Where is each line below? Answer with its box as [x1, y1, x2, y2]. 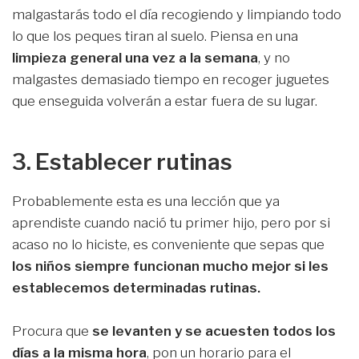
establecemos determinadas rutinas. [12, 280, 260, 296]
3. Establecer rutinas [12, 148, 232, 175]
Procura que [12, 323, 92, 340]
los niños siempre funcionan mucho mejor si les [12, 258, 329, 274]
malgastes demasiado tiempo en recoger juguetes [12, 71, 329, 87]
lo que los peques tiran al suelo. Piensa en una [12, 27, 298, 44]
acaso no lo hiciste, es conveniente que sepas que [12, 236, 325, 252]
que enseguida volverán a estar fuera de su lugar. [12, 92, 317, 109]
